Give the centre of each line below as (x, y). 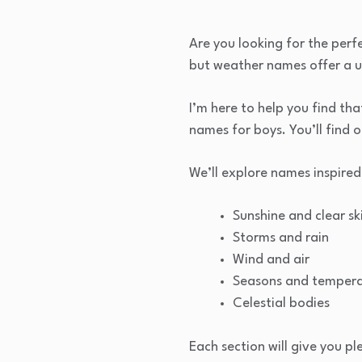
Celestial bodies (281, 304)
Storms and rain (281, 238)
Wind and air (271, 260)
